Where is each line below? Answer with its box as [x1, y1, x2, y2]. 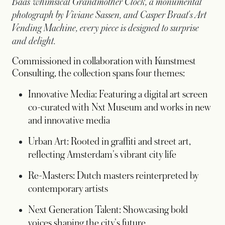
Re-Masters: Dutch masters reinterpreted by [28, 170, 198, 182]
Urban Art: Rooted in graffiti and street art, [28, 136, 191, 148]
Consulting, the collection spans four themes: [12, 68, 185, 79]
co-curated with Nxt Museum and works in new [28, 102, 211, 114]
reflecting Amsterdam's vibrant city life [28, 149, 176, 161]
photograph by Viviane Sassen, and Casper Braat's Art [12, 10, 206, 21]
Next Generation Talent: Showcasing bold [28, 204, 188, 216]
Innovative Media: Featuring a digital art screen [28, 89, 207, 100]
